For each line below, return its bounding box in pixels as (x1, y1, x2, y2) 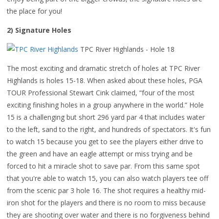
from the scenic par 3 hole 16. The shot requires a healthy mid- (7, 186, 206, 195)
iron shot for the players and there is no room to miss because (7, 198, 206, 207)
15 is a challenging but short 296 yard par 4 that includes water (7, 112, 205, 122)
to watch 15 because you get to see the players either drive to (7, 137, 203, 146)
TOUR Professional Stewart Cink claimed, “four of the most (7, 88, 195, 97)
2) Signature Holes (7, 25, 71, 35)
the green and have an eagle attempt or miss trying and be (7, 149, 193, 158)
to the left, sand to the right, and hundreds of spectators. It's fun (7, 125, 211, 134)
